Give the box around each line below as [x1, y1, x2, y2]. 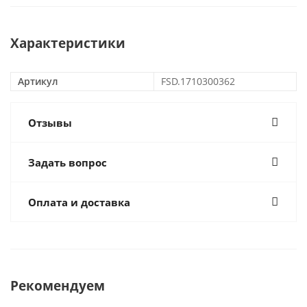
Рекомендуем [10, 277, 105, 294]
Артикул [18, 75, 58, 88]
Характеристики [10, 34, 125, 51]
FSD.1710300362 [161, 75, 235, 88]
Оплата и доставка [28, 195, 130, 209]
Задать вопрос [28, 156, 107, 169]
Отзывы [28, 116, 72, 130]
